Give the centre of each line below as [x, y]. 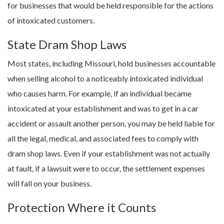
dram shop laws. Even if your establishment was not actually [109, 153]
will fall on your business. [49, 183]
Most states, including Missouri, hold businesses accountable [111, 63]
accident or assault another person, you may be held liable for [111, 123]
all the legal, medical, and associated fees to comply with [103, 138]
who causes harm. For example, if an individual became [99, 93]
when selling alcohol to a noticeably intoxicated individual [105, 78]
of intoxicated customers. [51, 20]
